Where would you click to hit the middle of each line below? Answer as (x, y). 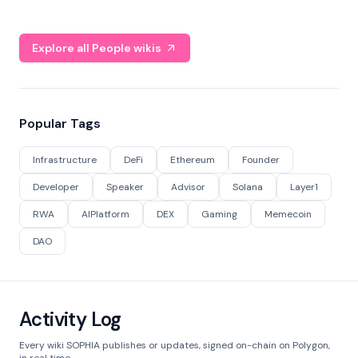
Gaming (219, 214)
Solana (248, 187)
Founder (261, 160)
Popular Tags (60, 123)
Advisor (188, 187)
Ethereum (193, 160)
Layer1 (304, 187)
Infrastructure (65, 160)
